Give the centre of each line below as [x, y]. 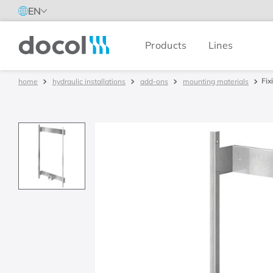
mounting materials [216, 81]
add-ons [154, 81]
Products [166, 45]
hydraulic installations [89, 81]
